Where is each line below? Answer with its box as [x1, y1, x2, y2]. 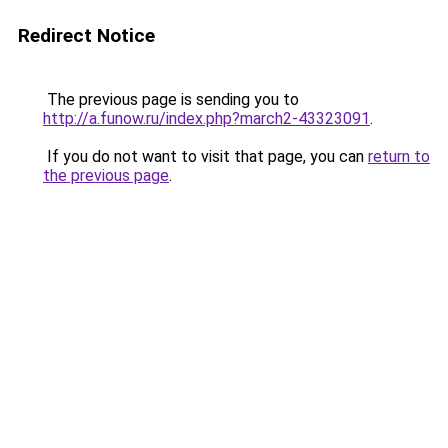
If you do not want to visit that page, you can [43, 147, 368, 166]
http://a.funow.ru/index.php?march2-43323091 [43, 109, 370, 128]
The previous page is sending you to [43, 90, 299, 109]
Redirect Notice [18, 24, 155, 47]
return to [368, 147, 430, 166]
